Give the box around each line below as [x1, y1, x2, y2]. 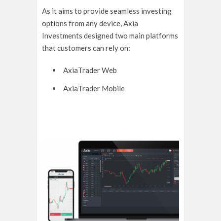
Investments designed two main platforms [42, 31, 178, 40]
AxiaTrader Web [63, 65, 117, 74]
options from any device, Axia [42, 18, 138, 28]
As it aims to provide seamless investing [42, 6, 172, 15]
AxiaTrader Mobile [63, 83, 125, 93]
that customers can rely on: [42, 43, 130, 52]
